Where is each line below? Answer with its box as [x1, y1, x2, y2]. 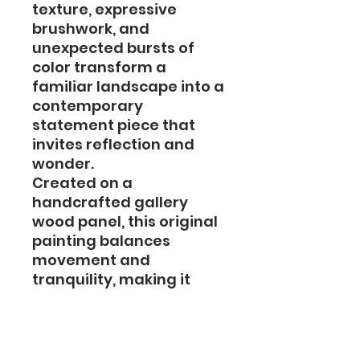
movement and [32, 250, 150, 270]
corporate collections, [32, 327, 198, 347]
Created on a [32, 173, 133, 193]
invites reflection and [32, 134, 194, 154]
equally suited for [32, 288, 166, 309]
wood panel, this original [32, 211, 218, 231]
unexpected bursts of [32, 38, 194, 58]
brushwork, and [32, 18, 149, 39]
